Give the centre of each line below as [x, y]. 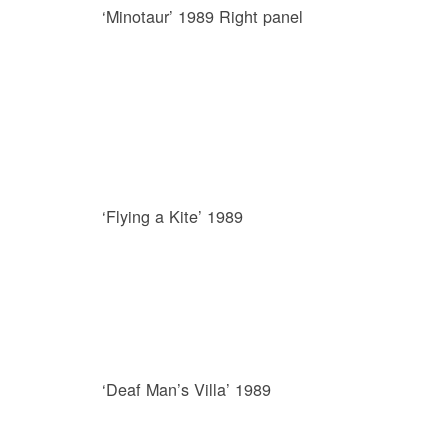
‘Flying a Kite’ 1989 [172, 216]
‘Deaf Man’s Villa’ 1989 [186, 388]
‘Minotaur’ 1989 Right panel [202, 16]
